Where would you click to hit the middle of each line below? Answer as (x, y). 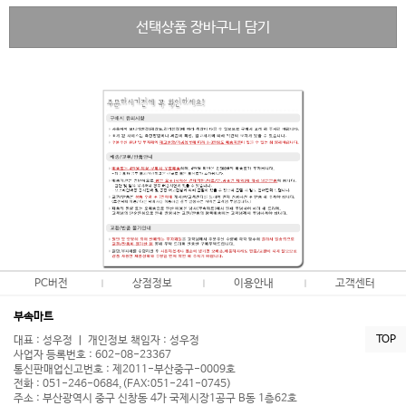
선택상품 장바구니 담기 (203, 28)
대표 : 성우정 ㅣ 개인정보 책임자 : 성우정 (106, 341)
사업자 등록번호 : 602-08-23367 (92, 356)
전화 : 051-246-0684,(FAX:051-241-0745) (122, 385)
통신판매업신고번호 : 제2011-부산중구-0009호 (125, 370)
